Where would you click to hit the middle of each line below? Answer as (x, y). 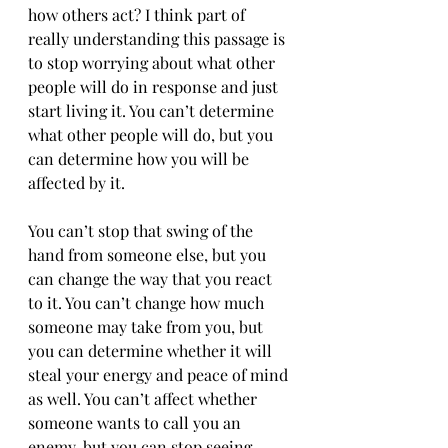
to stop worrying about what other (153, 62)
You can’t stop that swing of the (142, 230)
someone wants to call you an (136, 422)
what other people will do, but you (152, 134)
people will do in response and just (155, 86)
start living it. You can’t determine (153, 110)
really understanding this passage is (158, 38)
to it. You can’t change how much (148, 302)
